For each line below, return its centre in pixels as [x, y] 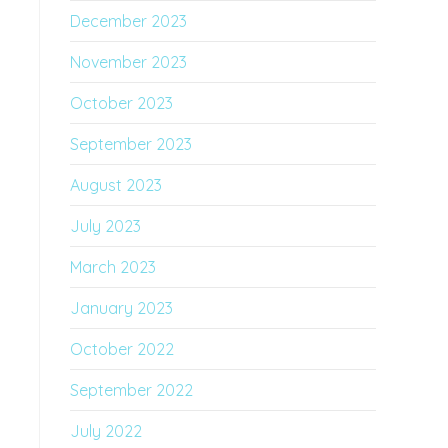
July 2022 [106, 431]
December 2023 [128, 21]
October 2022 [122, 349]
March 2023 [113, 267]
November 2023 [128, 62]
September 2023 [131, 144]
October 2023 [121, 103]
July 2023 [105, 226]
